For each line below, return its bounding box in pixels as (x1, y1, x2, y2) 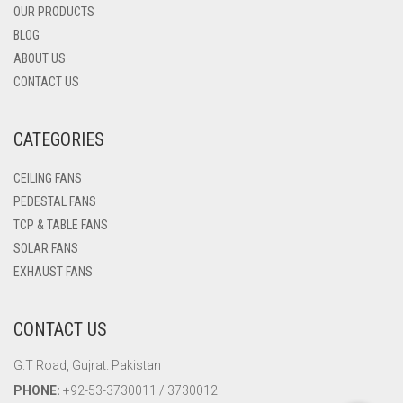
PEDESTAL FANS (13, 193, 96, 209)
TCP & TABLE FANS (13, 217, 108, 232)
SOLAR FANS (13, 240, 78, 255)
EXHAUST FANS (13, 264, 93, 279)
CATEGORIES (13, 128, 104, 150)
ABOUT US (13, 50, 66, 66)
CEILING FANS (13, 170, 82, 185)
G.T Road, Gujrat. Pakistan (13, 357, 161, 372)
